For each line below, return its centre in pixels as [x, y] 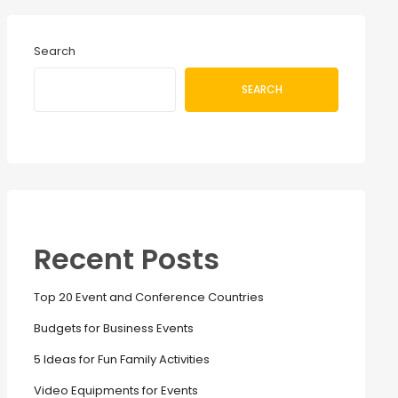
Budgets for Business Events [113, 328]
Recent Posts [126, 259]
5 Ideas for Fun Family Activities [121, 359]
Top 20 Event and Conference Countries [148, 297]
